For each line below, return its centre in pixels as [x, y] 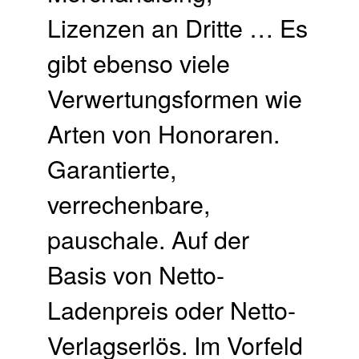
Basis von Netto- [136, 274]
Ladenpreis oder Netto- [172, 310]
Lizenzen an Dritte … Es [178, 28]
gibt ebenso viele [139, 63]
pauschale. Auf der [149, 239]
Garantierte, [112, 169]
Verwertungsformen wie [175, 98]
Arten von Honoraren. [164, 133]
